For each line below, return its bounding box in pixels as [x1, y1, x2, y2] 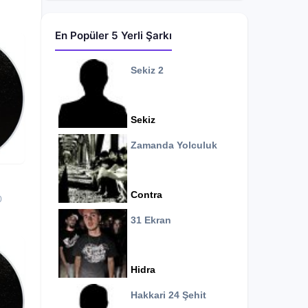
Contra [131, 189, 162, 200]
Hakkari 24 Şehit [131, 290, 206, 300]
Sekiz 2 [131, 65, 164, 76]
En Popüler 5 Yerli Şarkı [55, 29, 172, 42]
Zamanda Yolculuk [131, 140, 217, 151]
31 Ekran [131, 215, 171, 225]
